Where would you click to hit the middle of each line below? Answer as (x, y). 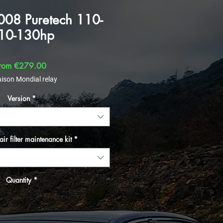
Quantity (19, 180)
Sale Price (62, 65)
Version (19, 98)
